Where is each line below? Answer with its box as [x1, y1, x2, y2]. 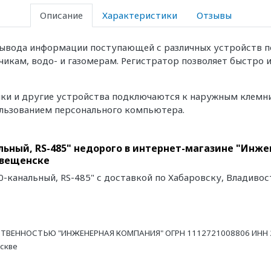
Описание [39, 9, 83, 21]
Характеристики [102, 9, 177, 21]
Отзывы [196, 9, 232, 21]
